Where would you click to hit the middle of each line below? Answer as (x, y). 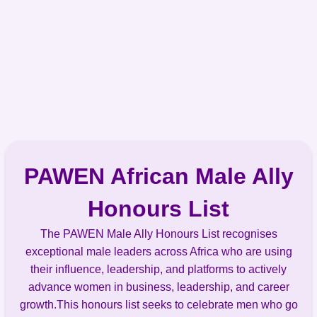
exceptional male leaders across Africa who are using (158, 252)
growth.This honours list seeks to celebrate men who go (158, 305)
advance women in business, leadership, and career (158, 287)
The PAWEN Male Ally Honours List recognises (158, 234)
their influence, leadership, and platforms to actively (158, 269)
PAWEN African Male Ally (158, 176)
